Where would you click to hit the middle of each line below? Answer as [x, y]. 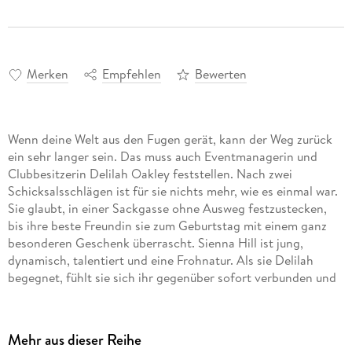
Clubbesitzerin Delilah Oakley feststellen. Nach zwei [150, 174]
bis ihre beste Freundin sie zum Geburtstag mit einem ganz [167, 226]
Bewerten [220, 74]
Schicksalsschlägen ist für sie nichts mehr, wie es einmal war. [172, 191]
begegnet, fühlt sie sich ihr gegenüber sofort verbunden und [172, 278]
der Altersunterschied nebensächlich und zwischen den [158, 330]
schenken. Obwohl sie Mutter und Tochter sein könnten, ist [169, 312]
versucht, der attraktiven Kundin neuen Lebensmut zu [153, 295]
